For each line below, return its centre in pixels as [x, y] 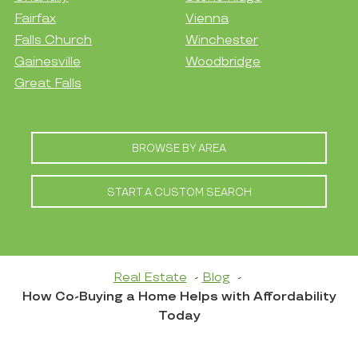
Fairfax [35, 19]
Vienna [207, 19]
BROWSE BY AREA [179, 149]
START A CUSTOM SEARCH [179, 193]
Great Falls [48, 84]
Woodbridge [223, 62]
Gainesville [47, 62]
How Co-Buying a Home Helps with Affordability [179, 296]
